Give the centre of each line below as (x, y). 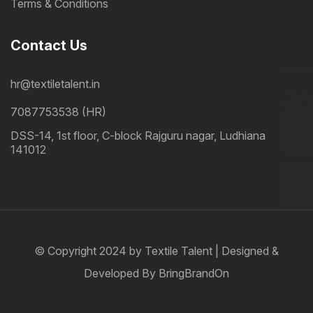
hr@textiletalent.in (55, 84)
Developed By (121, 274)
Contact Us (49, 46)
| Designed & (246, 251)
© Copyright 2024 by (89, 251)
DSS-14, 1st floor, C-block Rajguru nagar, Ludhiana (138, 136)
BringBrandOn (194, 274)
